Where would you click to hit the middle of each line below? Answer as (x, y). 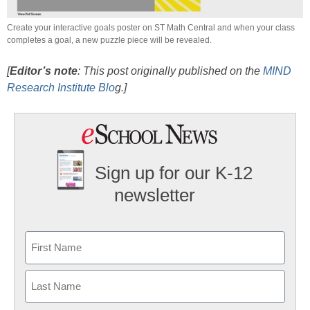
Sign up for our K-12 (174, 173)
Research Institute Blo (61, 88)
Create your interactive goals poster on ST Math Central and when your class (151, 28)
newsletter (155, 195)
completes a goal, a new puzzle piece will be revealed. (109, 40)
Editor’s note (44, 71)
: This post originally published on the (170, 71)
